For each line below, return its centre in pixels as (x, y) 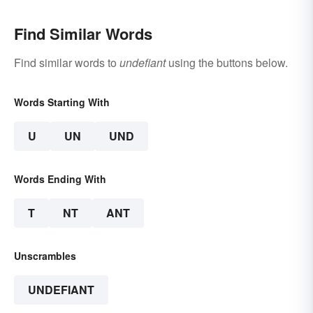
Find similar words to (67, 63)
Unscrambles (45, 256)
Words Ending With (60, 179)
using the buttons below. (227, 63)
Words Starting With (62, 102)
